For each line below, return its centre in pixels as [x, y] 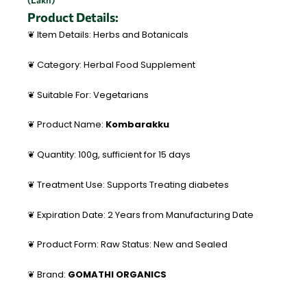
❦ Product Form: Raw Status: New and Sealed [127, 245]
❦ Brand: [48, 275]
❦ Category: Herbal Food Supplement [111, 64]
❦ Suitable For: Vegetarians [88, 95]
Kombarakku [136, 125]
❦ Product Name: [65, 125]
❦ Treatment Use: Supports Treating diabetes [128, 184]
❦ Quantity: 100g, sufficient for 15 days [109, 155]
